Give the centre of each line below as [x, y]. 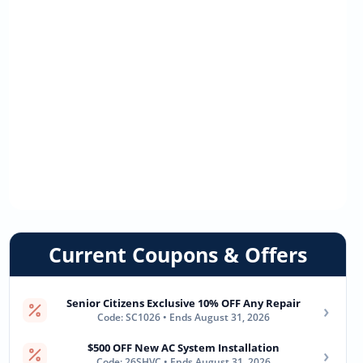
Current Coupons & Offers [177, 254]
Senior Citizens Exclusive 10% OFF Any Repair [183, 303]
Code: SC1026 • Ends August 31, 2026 [183, 317]
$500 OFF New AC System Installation [183, 348]
